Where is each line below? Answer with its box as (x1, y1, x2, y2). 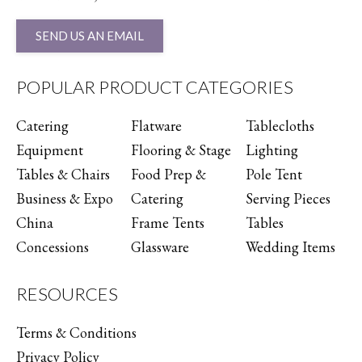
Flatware (131, 116, 182, 135)
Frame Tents (131, 213, 204, 232)
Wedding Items (246, 237, 335, 256)
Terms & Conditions (16, 322, 137, 342)
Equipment (16, 140, 83, 159)
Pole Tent (246, 164, 302, 183)
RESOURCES (16, 282, 118, 305)
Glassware (131, 237, 189, 256)
